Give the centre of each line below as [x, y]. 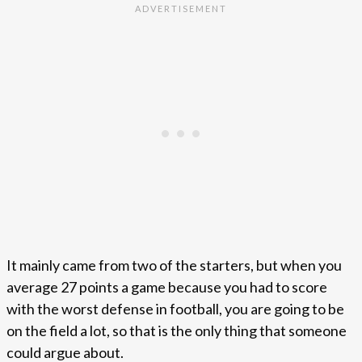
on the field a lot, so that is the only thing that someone [177, 331]
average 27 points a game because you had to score [167, 287]
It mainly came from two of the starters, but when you [174, 265]
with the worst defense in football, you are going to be [175, 309]
